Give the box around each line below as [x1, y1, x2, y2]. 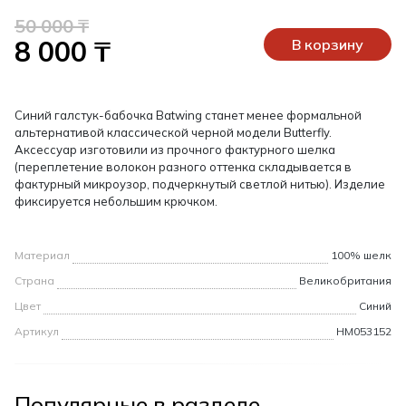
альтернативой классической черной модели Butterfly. [14, 125, 332, 140]
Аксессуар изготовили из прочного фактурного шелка [14, 142, 335, 158]
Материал [14, 248, 70, 263]
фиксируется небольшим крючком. [14, 194, 217, 209]
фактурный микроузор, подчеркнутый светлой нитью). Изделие [14, 177, 385, 192]
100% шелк [331, 248, 391, 263]
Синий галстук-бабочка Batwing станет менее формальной [14, 108, 362, 123]
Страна [14, 274, 54, 288]
